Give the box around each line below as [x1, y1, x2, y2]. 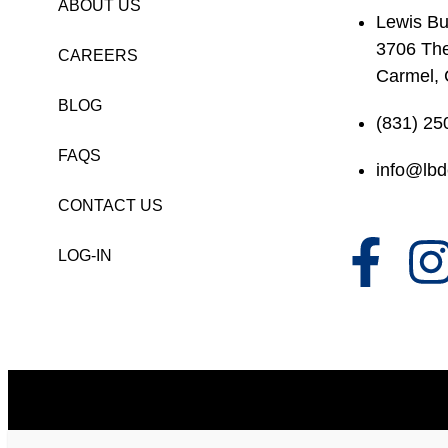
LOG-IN [58, 246, 112, 264]
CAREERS [58, 46, 138, 64]
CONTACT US [58, 196, 163, 214]
